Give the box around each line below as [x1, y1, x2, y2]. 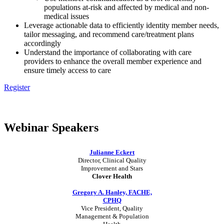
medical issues [44, 11, 91, 20]
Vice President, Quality [81, 204, 143, 212]
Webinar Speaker [4, 120, 94, 134]
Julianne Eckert [89, 148, 134, 156]
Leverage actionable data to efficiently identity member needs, [24, 20, 219, 29]
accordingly [24, 38, 61, 47]
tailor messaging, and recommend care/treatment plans [24, 29, 194, 38]
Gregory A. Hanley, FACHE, [72, 188, 152, 196]
